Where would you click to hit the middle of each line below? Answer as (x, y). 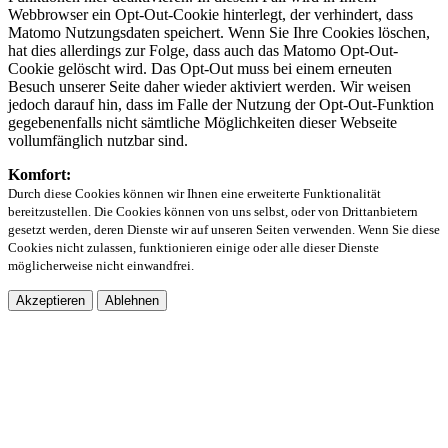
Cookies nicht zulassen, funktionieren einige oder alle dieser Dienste (193, 247)
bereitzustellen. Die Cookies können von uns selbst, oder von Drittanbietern (213, 211)
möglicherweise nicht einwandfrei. (101, 265)
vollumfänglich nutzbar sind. (98, 140)
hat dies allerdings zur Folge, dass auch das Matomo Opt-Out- (203, 50)
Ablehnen (132, 300)
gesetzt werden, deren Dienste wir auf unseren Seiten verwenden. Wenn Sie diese (224, 229)
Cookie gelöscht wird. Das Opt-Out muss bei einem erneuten (200, 68)
